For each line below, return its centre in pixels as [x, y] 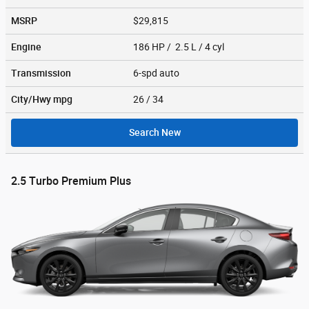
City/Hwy [32, 99]
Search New [154, 132]
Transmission [41, 73]
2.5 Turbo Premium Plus [71, 181]
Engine [26, 47]
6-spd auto [157, 73]
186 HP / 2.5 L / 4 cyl [180, 47]
